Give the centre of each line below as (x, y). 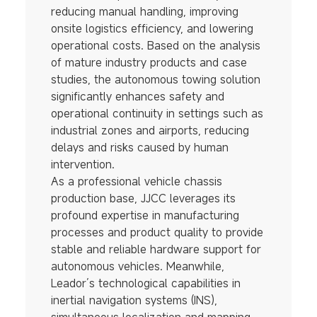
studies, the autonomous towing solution (155, 80)
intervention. (82, 165)
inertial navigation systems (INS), (134, 300)
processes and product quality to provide (157, 232)
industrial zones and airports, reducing (150, 131)
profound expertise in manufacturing (145, 215)
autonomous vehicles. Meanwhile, (137, 266)
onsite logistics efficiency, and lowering (152, 29)
